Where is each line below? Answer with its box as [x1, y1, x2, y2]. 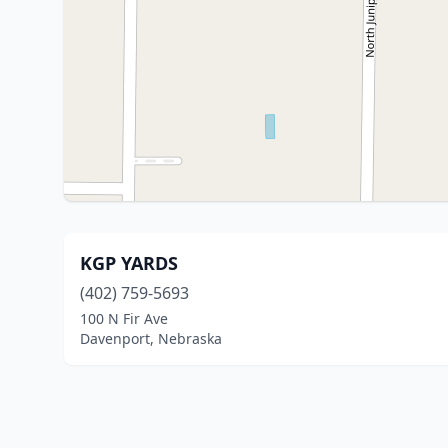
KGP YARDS [80, 251, 178, 275]
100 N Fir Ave [80, 309, 168, 328]
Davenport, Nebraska [80, 329, 222, 348]
